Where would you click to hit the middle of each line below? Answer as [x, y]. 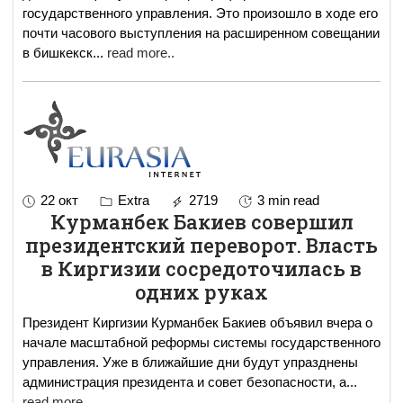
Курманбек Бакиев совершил [201, 221]
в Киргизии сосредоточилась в [201, 268]
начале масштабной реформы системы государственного [201, 342]
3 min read [288, 200]
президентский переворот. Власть [201, 245]
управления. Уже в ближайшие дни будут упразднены [190, 362]
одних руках [201, 291]
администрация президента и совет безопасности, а [184, 381]
